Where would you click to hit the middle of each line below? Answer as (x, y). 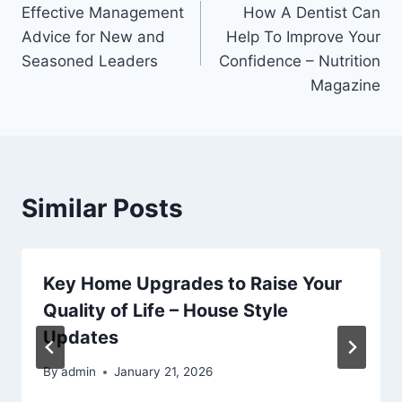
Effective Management (103, 12)
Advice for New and (93, 36)
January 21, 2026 (164, 372)
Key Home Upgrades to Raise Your (192, 283)
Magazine (345, 85)
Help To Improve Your (303, 36)
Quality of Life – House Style (166, 310)
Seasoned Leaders (90, 61)
